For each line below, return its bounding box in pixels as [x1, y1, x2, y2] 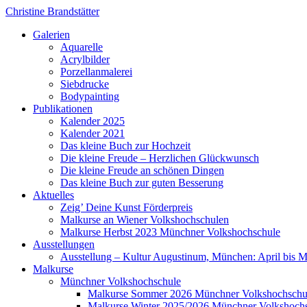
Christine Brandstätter [5, 5, 99, 17]
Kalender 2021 [60, 127, 125, 139]
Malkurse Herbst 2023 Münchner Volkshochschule [60, 226, 280, 238]
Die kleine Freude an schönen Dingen [60, 164, 224, 176]
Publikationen [33, 103, 93, 114]
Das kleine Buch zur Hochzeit [60, 140, 191, 151]
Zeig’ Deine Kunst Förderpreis [60, 201, 193, 213]
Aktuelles [33, 189, 74, 201]
